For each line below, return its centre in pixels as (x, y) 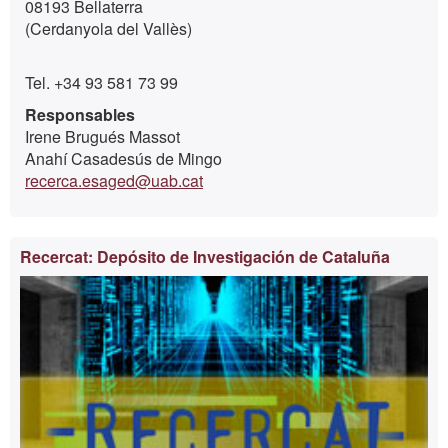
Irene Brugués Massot (102, 136)
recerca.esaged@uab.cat (114, 180)
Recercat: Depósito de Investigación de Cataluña (205, 256)
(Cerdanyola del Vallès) (108, 28)
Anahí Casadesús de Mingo (123, 158)
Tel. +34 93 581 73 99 (101, 82)
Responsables (80, 114)
